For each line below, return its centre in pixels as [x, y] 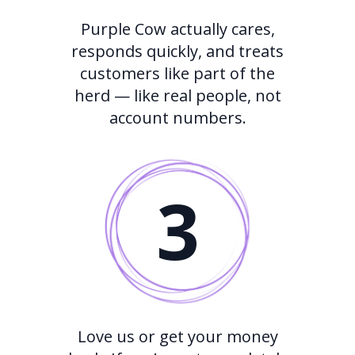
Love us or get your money [177, 337]
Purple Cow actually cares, [177, 29]
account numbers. [177, 118]
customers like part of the [177, 74]
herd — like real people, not [177, 96]
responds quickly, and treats [177, 52]
